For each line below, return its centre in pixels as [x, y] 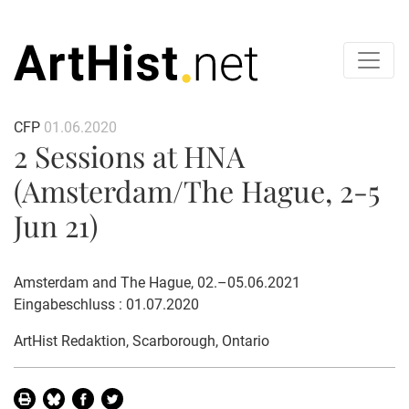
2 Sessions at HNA [129, 155]
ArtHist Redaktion [70, 341]
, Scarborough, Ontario [198, 341]
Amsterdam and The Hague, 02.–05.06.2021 [157, 282]
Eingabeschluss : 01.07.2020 [106, 304]
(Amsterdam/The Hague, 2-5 [197, 190]
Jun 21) [56, 225]
